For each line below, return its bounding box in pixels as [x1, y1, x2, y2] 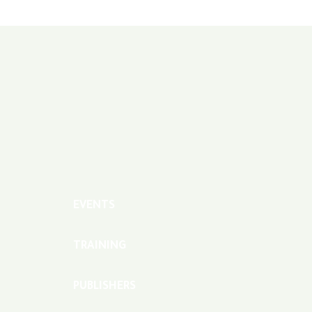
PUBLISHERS [72, 281, 136, 294]
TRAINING [72, 240, 126, 253]
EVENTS [72, 200, 115, 213]
